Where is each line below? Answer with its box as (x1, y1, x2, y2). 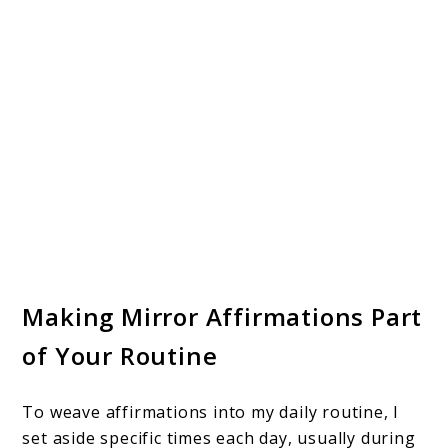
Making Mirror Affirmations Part (22, 299, 423, 333)
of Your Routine (22, 338, 218, 372)
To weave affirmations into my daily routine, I (22, 400, 400, 423)
